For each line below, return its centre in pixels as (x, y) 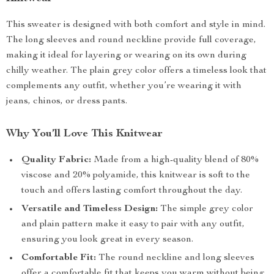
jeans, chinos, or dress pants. (67, 102)
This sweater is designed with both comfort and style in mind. (136, 25)
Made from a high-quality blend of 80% (175, 160)
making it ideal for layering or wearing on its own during (126, 56)
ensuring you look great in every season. (107, 240)
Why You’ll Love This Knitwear (84, 134)
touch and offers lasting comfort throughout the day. (132, 191)
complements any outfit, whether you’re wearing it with (124, 86)
